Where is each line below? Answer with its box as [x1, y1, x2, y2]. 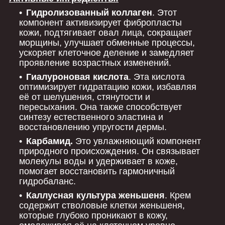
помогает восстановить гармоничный [19, 166, 175, 176]
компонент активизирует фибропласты [19, 17, 182, 28]
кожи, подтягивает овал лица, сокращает [19, 27, 192, 38]
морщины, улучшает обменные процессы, [19, 37, 195, 48]
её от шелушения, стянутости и [19, 91, 150, 102]
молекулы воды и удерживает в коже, [19, 156, 178, 166]
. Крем [165, 190, 191, 200]
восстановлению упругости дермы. [19, 122, 167, 132]
